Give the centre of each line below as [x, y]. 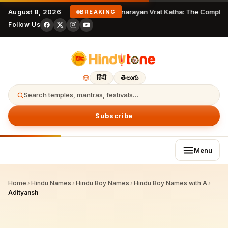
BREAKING [98, 12]
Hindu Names [51, 183]
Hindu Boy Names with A [170, 183]
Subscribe [114, 116]
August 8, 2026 [35, 11]
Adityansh [23, 193]
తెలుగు [130, 78]
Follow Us [24, 25]
